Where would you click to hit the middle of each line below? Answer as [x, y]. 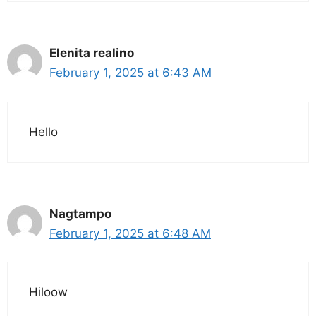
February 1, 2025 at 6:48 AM [130, 233]
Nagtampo [80, 213]
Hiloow [48, 292]
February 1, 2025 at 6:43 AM [130, 73]
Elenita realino [92, 53]
